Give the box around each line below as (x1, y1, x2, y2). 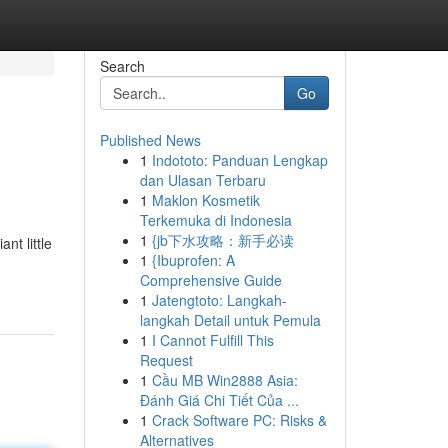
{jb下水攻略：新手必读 (151, 230, 294, 250)
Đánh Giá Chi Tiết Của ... (139, 390, 299, 410)
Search (99, 56, 145, 76)
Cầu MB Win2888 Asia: (151, 370, 298, 390)
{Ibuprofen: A (151, 250, 235, 270)
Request (139, 350, 193, 370)
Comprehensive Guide (139, 270, 282, 290)
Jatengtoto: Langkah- (151, 290, 287, 310)
